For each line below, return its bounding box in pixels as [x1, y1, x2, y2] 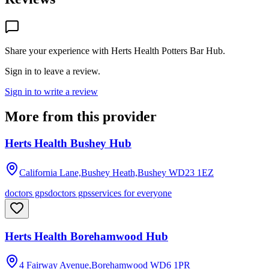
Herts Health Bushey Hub [5, 137, 131, 150]
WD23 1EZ [169, 168, 214, 178]
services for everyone [91, 188, 172, 199]
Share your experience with [5, 45, 111, 56]
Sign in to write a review [5, 86, 98, 97]
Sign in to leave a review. [5, 65, 100, 76]
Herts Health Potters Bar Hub [111, 45, 223, 56]
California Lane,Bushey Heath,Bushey [19, 168, 166, 178]
